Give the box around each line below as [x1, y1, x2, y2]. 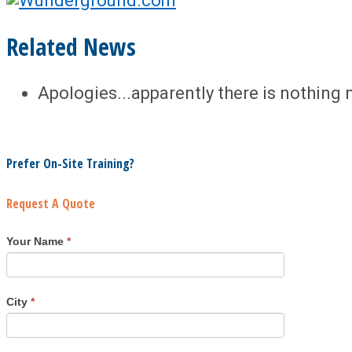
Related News [6, 30, 136, 63]
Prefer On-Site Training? [6, 155, 134, 173]
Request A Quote [6, 195, 95, 213]
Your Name [6, 234, 67, 247]
